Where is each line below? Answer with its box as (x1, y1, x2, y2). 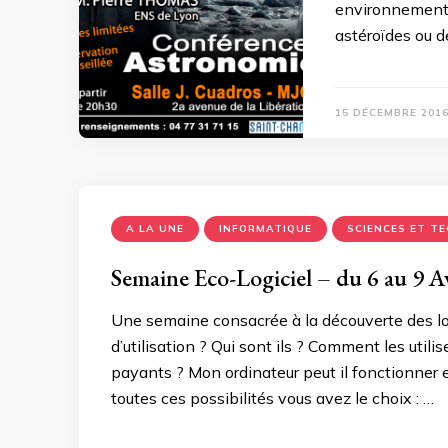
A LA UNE (126, 221, 184, 235)
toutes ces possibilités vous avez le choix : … (111, 387, 434, 408)
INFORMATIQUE (219, 221, 312, 235)
